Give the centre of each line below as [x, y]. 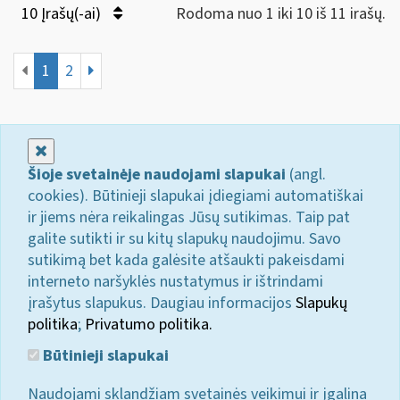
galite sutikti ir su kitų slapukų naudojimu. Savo [184, 238]
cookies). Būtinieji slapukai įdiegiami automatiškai [196, 196]
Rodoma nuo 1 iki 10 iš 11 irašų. [281, 13]
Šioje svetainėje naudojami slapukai [157, 174]
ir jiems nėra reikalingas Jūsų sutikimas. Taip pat [189, 217]
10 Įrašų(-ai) [63, 13]
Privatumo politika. [149, 324]
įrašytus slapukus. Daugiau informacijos [162, 303]
